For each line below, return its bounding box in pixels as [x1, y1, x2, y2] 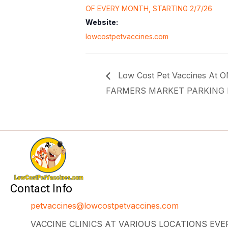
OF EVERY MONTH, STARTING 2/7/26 [85, 4, 212, 13]
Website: [85, 17, 118, 26]
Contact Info [10, 182, 72, 195]
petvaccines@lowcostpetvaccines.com [31, 201, 179, 211]
